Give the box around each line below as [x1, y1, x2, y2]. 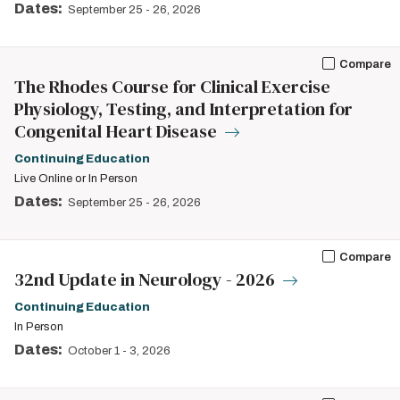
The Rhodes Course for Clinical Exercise [14, 74, 330, 99]
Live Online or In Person [14, 172, 137, 185]
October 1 [68, 345, 120, 357]
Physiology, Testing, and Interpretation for [14, 96, 353, 121]
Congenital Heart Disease [14, 119, 221, 144]
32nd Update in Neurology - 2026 [14, 267, 279, 292]
